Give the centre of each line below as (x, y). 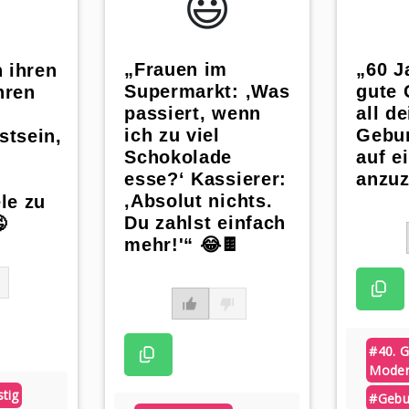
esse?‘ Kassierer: (205, 179)
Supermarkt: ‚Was (207, 92)
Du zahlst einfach (205, 223)
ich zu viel (172, 136)
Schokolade (178, 157)
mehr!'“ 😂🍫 (183, 245)
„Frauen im (176, 70)
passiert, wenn (193, 114)
